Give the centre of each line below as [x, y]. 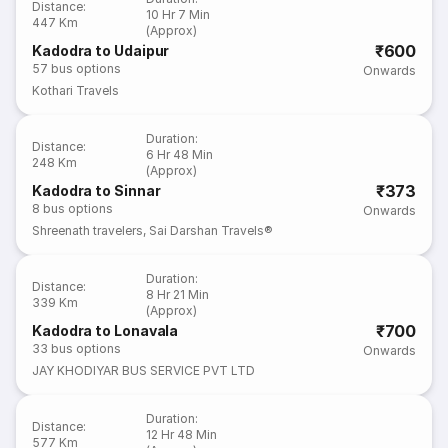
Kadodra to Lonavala [105, 330]
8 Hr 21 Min [178, 294]
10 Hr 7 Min [178, 14]
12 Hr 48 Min [182, 434]
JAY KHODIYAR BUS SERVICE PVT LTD [144, 370]
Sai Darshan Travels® [211, 230]
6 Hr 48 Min [180, 154]
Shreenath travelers [88, 230]
